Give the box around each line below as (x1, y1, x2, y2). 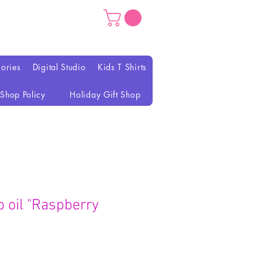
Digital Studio (32, 61, 86, 73)
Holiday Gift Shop (70, 89, 141, 101)
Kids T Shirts (97, 61, 147, 73)
